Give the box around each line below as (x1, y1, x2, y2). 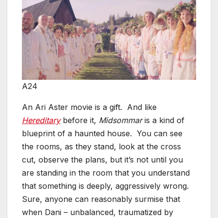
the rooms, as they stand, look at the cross (22, 142, 181, 152)
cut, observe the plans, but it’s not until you (22, 155, 183, 165)
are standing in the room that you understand (22, 168, 190, 178)
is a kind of (142, 115, 184, 126)
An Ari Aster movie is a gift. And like (22, 102, 157, 112)
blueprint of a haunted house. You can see (22, 128, 182, 139)
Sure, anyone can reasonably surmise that (22, 194, 180, 204)
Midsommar (99, 115, 142, 126)
